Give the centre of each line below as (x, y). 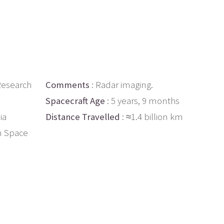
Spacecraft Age (75, 100)
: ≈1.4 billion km (151, 116)
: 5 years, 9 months (142, 100)
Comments (67, 84)
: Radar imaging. (121, 84)
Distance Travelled (83, 116)
